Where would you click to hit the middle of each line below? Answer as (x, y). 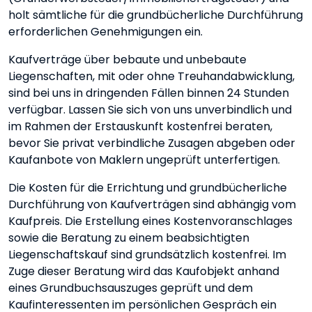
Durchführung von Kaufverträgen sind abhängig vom (152, 204)
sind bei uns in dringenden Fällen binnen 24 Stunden (149, 93)
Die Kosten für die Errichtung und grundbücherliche (148, 188)
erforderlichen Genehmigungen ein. (106, 32)
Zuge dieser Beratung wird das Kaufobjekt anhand (144, 271)
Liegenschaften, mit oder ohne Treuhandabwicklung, (151, 76)
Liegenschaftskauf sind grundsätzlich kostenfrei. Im (147, 255)
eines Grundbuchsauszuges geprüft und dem (131, 288)
